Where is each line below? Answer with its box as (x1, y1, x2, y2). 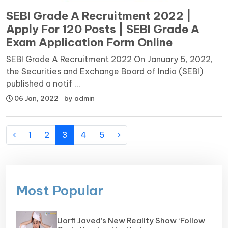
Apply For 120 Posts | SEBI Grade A (6, 21, 199, 36)
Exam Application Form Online (6, 35, 173, 49)
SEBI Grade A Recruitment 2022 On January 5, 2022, (6, 53, 213, 64)
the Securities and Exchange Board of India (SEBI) (6, 66, 203, 76)
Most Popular (16, 182, 103, 199)
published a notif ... (6, 78, 80, 89)
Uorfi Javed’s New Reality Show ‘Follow (57, 215, 205, 225)
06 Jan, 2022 (13, 94, 59, 102)
